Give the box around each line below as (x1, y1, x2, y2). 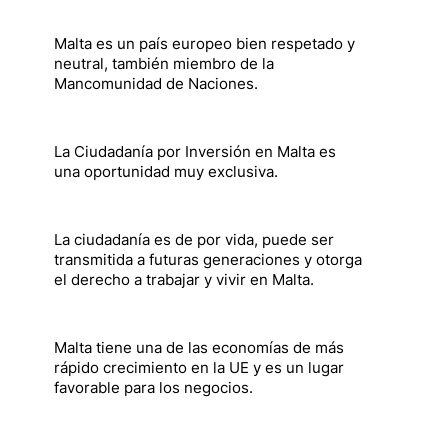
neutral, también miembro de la (54, 54, 274, 73)
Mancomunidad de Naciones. (54, 74, 258, 93)
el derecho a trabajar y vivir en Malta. (54, 270, 314, 289)
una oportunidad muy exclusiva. (54, 162, 278, 181)
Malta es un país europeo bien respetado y (54, 34, 355, 53)
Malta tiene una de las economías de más (54, 338, 344, 357)
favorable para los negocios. (54, 378, 253, 397)
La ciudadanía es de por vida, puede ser (54, 230, 334, 249)
